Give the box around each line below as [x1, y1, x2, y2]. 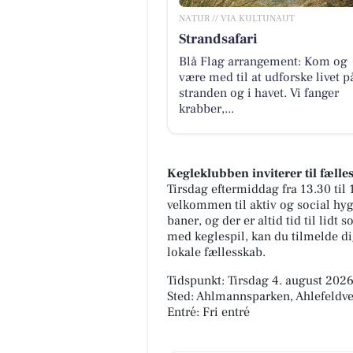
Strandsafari [178, 29, 258, 48]
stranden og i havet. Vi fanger [178, 84, 339, 101]
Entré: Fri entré [167, 304, 250, 321]
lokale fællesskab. [167, 244, 266, 261]
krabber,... [178, 100, 234, 117]
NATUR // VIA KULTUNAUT [178, 12, 295, 24]
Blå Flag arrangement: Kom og [178, 53, 347, 69]
